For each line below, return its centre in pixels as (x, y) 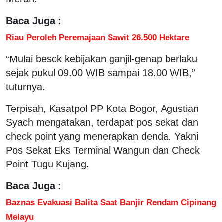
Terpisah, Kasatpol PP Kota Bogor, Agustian (102, 108)
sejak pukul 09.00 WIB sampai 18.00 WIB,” (101, 73)
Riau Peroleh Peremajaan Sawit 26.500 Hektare (98, 37)
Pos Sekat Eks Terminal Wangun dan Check (103, 150)
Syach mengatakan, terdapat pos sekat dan (102, 122)
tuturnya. (26, 86)
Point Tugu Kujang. (48, 164)
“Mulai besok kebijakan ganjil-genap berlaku (102, 59)
